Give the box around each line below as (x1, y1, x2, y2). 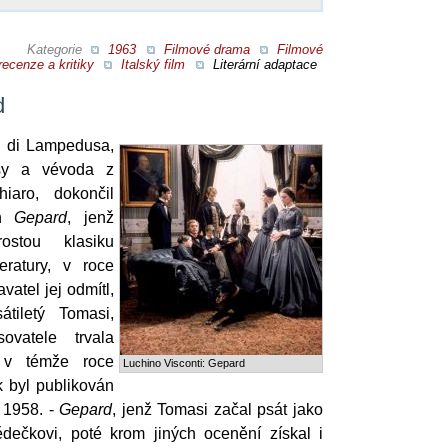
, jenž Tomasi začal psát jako (112, 400, 324, 418)
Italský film (121, 56, 185, 72)
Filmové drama (163, 41, 250, 57)
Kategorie (27, 41, 86, 57)
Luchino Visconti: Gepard (123, 356, 245, 369)
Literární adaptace (212, 56, 317, 72)
